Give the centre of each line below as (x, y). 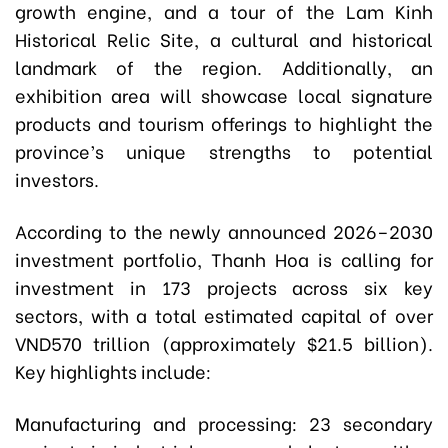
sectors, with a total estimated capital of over (224, 315)
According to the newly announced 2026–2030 (224, 231)
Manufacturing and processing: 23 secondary (224, 423)
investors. (57, 179)
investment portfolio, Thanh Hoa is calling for (224, 259)
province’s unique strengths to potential (224, 151)
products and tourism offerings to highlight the (224, 123)
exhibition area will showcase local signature (224, 95)
